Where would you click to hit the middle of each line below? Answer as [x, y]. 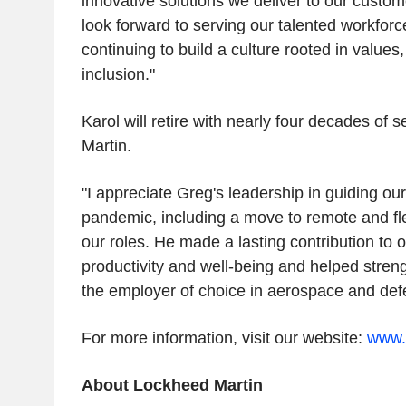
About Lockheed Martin [172, 386]
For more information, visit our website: [224, 338]
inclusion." [118, 75]
